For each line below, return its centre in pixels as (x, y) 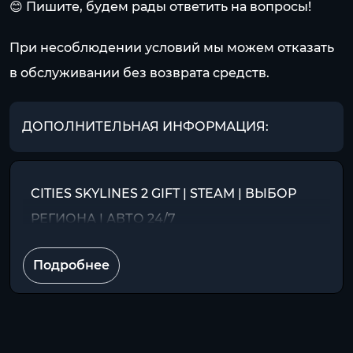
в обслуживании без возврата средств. (139, 73)
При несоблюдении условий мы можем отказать (172, 48)
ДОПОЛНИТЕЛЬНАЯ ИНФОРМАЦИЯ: (145, 126)
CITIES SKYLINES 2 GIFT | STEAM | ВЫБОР (163, 193)
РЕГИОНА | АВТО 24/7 (103, 219)
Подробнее (71, 265)
